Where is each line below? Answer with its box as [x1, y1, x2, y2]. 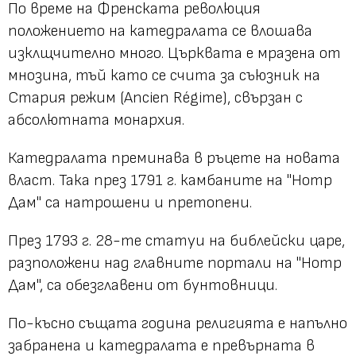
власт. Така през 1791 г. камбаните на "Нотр [8, 171, 332, 191]
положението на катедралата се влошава [8, 21, 312, 41]
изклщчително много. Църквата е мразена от [8, 44, 341, 64]
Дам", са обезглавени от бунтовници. [8, 276, 277, 296]
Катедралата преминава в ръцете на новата [8, 149, 340, 168]
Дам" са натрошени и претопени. [8, 193, 252, 213]
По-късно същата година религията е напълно [8, 314, 347, 334]
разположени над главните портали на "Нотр [8, 253, 342, 273]
